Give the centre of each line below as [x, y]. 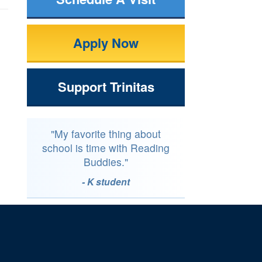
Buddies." [106, 162]
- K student [106, 182]
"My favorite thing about [106, 134]
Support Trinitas [106, 87]
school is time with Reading [106, 148]
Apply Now [106, 43]
